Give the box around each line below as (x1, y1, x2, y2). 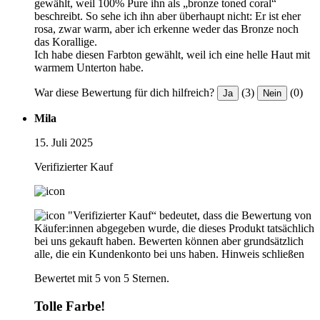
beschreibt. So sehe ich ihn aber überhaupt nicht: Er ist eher (34, 9, 301, 22)
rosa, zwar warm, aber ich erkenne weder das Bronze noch (34, 22, 299, 35)
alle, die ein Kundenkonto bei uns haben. (34, 247, 219, 260)
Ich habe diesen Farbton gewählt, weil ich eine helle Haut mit (34, 48, 310, 61)
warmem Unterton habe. (34, 61, 144, 74)
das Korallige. (34, 35, 97, 48)
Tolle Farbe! (34, 298, 105, 314)
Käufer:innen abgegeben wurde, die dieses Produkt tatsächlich (34, 221, 314, 234)
